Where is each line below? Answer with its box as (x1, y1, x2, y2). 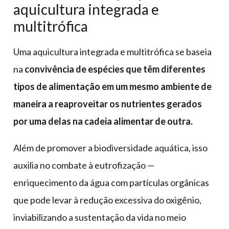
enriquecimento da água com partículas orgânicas (13, 177, 209, 189)
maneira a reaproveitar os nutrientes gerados (13, 98, 202, 110)
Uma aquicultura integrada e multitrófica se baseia (13, 46, 212, 58)
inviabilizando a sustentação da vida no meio (13, 212, 186, 223)
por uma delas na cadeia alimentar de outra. (13, 116, 193, 127)
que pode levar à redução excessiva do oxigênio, (13, 194, 201, 206)
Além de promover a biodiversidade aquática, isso (13, 142, 208, 154)
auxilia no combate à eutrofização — (13, 159, 154, 171)
